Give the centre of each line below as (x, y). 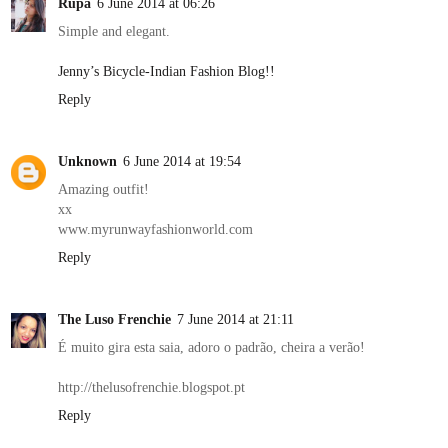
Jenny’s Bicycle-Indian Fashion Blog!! (166, 70)
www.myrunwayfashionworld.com (155, 228)
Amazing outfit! (103, 188)
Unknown (87, 160)
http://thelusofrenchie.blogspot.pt (151, 386)
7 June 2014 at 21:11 (235, 318)
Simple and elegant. (114, 30)
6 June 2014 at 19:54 (182, 160)
